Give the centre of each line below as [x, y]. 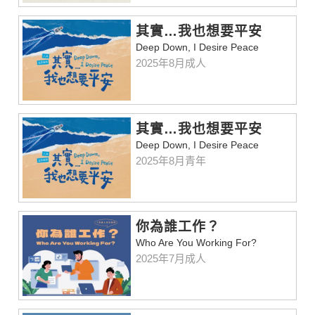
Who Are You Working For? [197, 242]
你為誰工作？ [178, 226]
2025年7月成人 [171, 258]
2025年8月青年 [171, 160]
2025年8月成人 [171, 63]
